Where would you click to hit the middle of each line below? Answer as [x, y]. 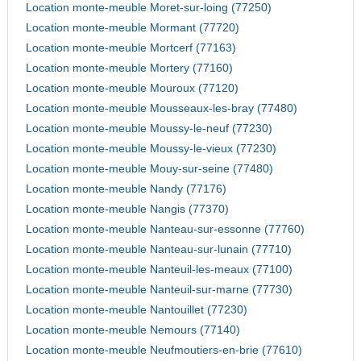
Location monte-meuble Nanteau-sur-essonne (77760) [165, 230]
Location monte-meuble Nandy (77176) [126, 189]
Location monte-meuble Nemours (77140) [133, 330]
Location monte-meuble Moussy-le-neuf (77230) [149, 129]
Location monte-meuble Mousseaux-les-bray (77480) [161, 109]
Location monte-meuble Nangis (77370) [127, 210]
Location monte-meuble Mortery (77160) [129, 68]
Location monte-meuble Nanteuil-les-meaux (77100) [159, 270]
